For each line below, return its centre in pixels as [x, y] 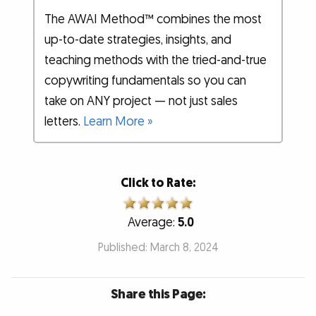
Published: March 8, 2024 [158, 248]
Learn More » [119, 122]
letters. [64, 122]
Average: [153, 222]
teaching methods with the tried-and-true [156, 61]
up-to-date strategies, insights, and [138, 40]
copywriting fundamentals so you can [146, 81]
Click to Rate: [158, 183]
